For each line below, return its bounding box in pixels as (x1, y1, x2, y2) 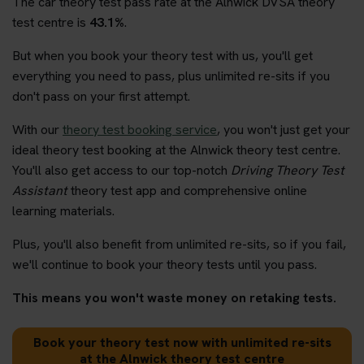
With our (12, 120, 63, 138)
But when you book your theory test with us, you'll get (12, 46, 313, 64)
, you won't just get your (217, 120, 350, 138)
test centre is (12, 13, 89, 31)
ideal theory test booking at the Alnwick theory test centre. (12, 141, 340, 158)
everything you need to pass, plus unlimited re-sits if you (12, 67, 330, 84)
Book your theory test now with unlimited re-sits (32, 333, 331, 351)
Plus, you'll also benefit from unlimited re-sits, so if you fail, (12, 235, 346, 253)
